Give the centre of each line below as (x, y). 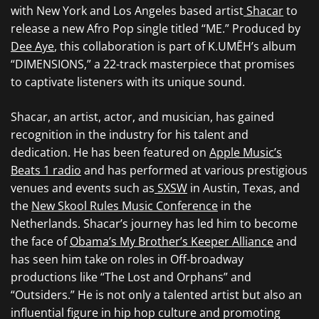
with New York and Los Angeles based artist (127, 11)
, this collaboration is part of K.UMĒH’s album (175, 46)
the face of (40, 241)
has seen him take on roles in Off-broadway (127, 259)
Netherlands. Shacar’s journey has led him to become (154, 224)
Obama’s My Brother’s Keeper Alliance (172, 241)
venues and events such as (83, 188)
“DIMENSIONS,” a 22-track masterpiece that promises (153, 64)
